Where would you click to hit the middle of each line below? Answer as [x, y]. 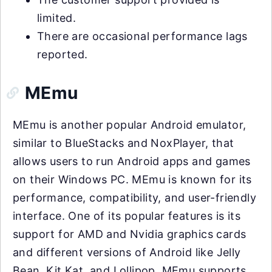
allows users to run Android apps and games [132, 161]
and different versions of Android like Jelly [127, 252]
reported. [63, 54]
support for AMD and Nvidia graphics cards [130, 234]
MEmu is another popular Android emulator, [130, 124]
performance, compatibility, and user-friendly [134, 197]
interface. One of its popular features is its [127, 216]
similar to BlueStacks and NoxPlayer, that [124, 143]
